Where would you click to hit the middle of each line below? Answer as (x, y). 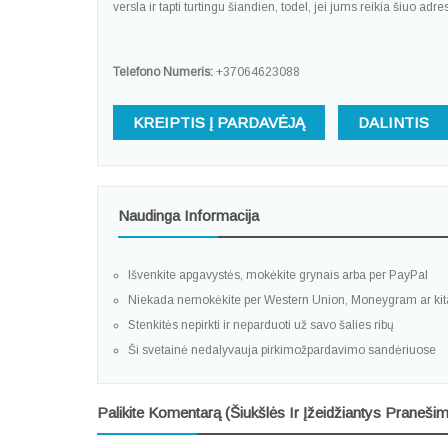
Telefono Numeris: (163, 72)
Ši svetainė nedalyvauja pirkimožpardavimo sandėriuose (282, 350)
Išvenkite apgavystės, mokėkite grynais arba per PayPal (278, 275)
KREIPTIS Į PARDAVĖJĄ (219, 123)
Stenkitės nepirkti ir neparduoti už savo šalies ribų (261, 325)
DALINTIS (393, 123)
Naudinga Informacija (188, 216)
